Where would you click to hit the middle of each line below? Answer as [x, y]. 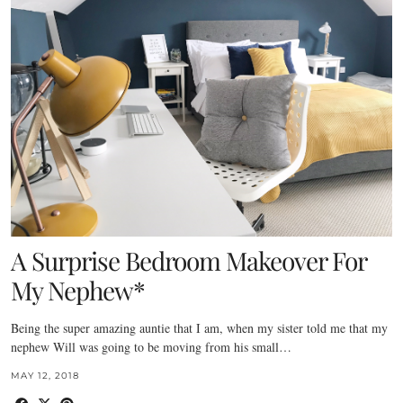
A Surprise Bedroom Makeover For [188, 261]
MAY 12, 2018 [45, 376]
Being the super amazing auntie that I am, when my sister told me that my [199, 328]
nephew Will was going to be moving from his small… [151, 347]
